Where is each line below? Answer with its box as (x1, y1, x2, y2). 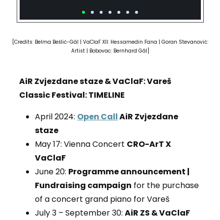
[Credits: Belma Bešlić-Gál (12, 38, 80, 46)
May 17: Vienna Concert (34, 138, 127, 150)
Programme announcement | (68, 166, 190, 178)
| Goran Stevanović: (158, 38, 208, 46)
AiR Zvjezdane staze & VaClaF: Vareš (19, 76, 171, 87)
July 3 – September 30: (34, 207, 125, 219)
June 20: (34, 166, 68, 178)
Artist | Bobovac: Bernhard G (71, 47, 142, 55)
